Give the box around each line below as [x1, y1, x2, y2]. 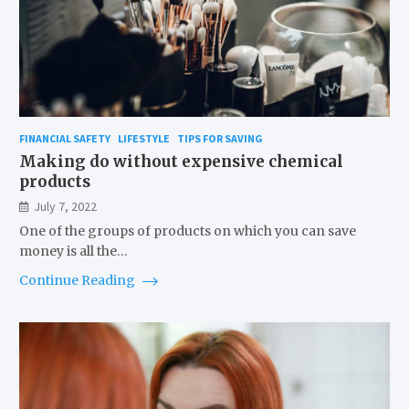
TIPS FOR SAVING [176, 131, 263, 146]
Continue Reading [18, 272, 138, 289]
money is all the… [18, 243, 128, 260]
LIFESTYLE [117, 131, 170, 146]
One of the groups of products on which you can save [18, 223, 356, 240]
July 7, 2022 [33, 198, 97, 215]
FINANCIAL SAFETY [18, 131, 110, 146]
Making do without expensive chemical [18, 152, 343, 173]
